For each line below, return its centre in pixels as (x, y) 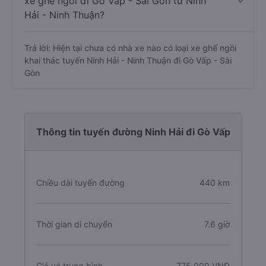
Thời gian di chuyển (74, 224)
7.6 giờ (217, 224)
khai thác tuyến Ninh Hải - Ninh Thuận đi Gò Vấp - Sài (128, 60)
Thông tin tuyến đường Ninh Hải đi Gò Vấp (133, 132)
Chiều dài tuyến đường (80, 183)
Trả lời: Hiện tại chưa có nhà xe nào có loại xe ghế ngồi (130, 48)
